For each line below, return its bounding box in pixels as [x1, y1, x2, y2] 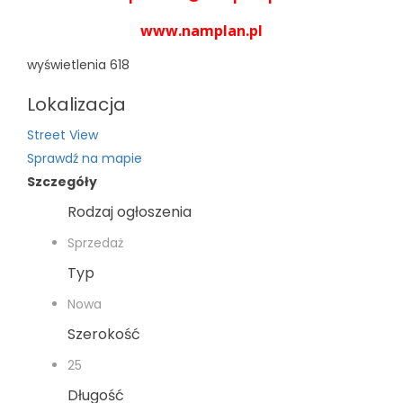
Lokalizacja [27, 91, 126, 117]
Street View [27, 125, 98, 144]
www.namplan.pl [140, 20, 263, 40]
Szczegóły [27, 172, 97, 191]
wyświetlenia [27, 55, 106, 74]
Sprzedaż [67, 233, 123, 252]
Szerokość [67, 323, 140, 345]
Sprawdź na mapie [27, 148, 142, 167]
